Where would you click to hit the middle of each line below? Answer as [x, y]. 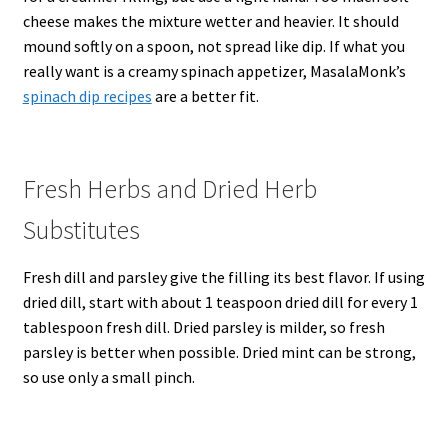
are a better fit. [205, 96]
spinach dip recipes [87, 96]
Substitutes [81, 229]
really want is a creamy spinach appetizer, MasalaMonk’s [214, 71]
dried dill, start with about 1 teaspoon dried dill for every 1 [220, 301]
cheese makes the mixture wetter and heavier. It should [210, 21]
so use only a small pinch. [108, 376]
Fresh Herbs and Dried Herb [169, 188]
